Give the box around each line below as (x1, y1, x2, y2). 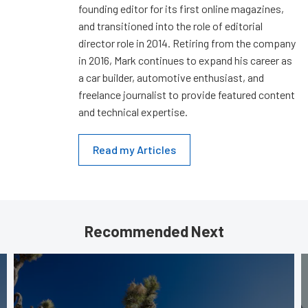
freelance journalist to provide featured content (78, 88, 295, 102)
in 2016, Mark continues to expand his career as (78, 54, 292, 67)
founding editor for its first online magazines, (78, 2, 284, 16)
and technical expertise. (78, 105, 188, 119)
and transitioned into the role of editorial (78, 19, 263, 33)
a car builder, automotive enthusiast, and (78, 71, 264, 85)
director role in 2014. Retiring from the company (78, 36, 296, 50)
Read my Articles (93, 143, 176, 157)
